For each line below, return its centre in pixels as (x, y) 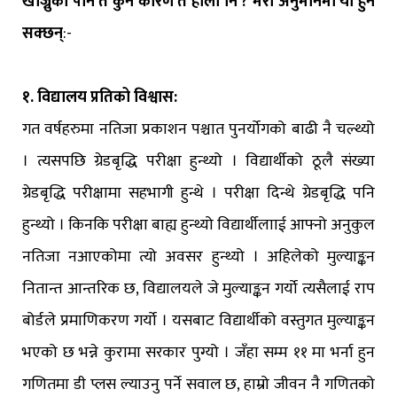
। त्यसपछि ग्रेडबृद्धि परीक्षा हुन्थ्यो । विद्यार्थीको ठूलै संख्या (198, 162)
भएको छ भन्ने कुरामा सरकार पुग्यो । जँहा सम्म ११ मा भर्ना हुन (198, 353)
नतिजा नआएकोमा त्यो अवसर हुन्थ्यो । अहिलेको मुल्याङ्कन (198, 257)
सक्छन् (43, 34)
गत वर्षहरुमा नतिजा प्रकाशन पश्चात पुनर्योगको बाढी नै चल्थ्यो (198, 130)
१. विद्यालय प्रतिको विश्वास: (100, 98)
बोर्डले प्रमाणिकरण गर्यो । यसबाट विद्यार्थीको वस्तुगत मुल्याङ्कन (198, 321)
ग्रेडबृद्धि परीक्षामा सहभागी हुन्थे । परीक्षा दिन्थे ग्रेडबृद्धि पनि (198, 194)
